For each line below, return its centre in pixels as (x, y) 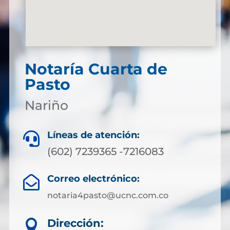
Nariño (46, 106)
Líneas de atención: (93, 135)
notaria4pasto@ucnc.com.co (108, 196)
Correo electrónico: (93, 179)
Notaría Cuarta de (96, 69)
